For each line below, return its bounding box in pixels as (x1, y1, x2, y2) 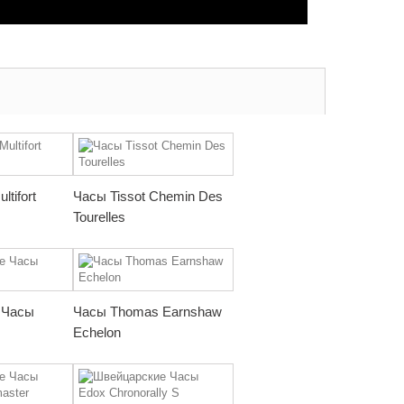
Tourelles (73, 209, 125, 225)
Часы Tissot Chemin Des (73, 188, 223, 204)
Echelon (73, 325, 121, 340)
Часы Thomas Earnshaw (73, 304, 222, 319)
